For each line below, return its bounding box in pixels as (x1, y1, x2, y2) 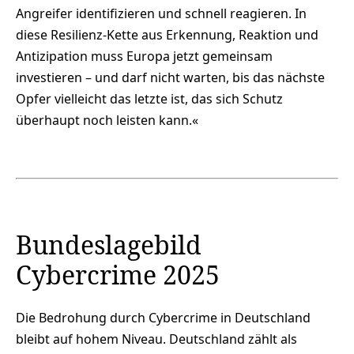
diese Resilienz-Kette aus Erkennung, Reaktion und (16, 25, 318, 43)
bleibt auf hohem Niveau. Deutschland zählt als (16, 330, 297, 348)
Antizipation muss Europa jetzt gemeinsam (16, 47, 273, 65)
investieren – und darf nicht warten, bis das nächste (16, 68, 325, 86)
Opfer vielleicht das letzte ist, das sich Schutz (16, 89, 283, 107)
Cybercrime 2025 (16, 258, 220, 292)
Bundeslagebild (16, 228, 201, 262)
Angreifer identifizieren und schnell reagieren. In (16, 4, 307, 22)
